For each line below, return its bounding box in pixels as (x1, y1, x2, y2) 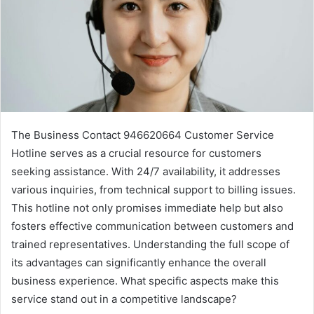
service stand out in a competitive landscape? (11, 292, 237, 306)
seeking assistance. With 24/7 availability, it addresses (11, 164, 280, 178)
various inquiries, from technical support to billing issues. (11, 182, 296, 196)
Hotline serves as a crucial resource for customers (11, 146, 261, 160)
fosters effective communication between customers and (11, 219, 294, 233)
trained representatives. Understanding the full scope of (11, 237, 289, 251)
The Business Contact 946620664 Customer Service (11, 128, 274, 142)
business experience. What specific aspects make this (11, 273, 279, 287)
